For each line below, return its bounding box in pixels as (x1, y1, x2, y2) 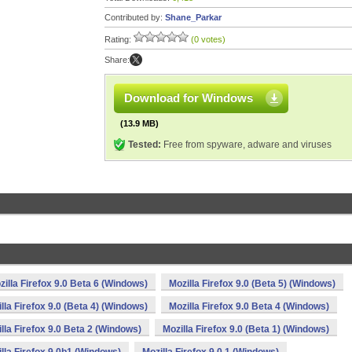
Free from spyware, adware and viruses (161, 139, 332, 150)
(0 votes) (191, 35, 225, 44)
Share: (104, 55, 130, 64)
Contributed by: (104, 13, 165, 22)
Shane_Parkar (165, 13, 222, 22)
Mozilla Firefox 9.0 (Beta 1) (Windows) (163, 324, 329, 335)
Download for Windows (124, 91, 253, 104)
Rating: (104, 35, 134, 44)
